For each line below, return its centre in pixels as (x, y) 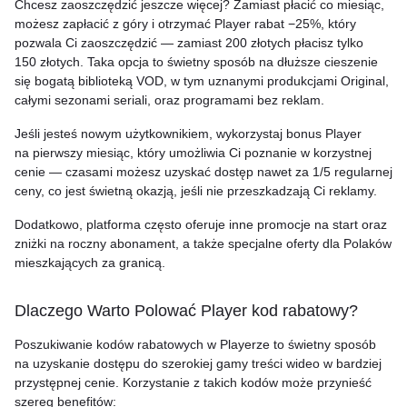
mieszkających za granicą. (90, 263)
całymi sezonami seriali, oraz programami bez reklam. (169, 100)
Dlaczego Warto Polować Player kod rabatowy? (186, 311)
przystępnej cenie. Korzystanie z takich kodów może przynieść (193, 382)
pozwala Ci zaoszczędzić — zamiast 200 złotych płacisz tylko (189, 43)
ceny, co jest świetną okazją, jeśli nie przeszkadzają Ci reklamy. (196, 191)
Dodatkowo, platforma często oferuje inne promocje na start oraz (201, 224)
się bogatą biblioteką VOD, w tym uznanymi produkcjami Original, (202, 81)
